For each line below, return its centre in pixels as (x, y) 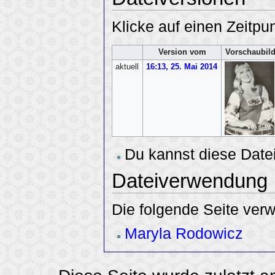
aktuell (127, 67)
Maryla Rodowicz (184, 233)
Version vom (182, 52)
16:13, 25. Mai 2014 (182, 67)
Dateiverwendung (190, 181)
